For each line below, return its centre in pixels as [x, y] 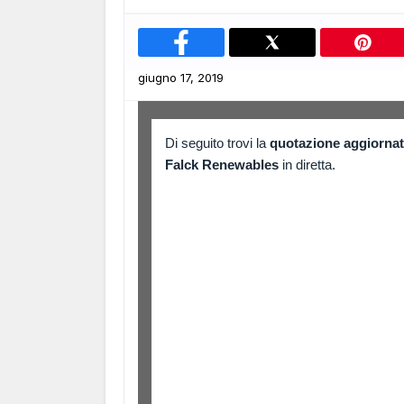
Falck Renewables [222, 165]
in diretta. [307, 165]
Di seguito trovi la [217, 143]
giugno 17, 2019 [181, 78]
